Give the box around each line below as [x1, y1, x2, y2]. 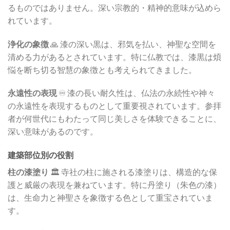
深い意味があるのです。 [8, 126, 98, 137]
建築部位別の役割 [8, 150, 73, 160]
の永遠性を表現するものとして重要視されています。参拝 [8, 101, 221, 111]
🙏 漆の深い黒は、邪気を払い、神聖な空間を [49, 39, 216, 49]
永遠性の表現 [8, 88, 57, 98]
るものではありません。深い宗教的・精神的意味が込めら [8, 2, 221, 12]
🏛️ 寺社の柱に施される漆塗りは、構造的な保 [49, 167, 217, 177]
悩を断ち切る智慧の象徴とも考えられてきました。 [8, 64, 197, 74]
